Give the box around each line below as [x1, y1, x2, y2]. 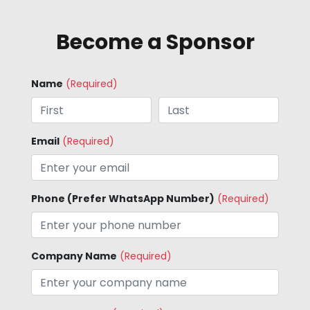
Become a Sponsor [55, 28, 255, 57]
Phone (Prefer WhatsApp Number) [31, 192, 215, 206]
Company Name [31, 249, 117, 263]
